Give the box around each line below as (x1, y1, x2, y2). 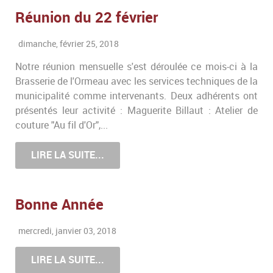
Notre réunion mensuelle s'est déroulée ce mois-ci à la (15, 61, 258, 73)
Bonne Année (15, 195, 104, 213)
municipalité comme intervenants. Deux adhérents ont (15, 90, 258, 102)
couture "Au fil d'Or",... (15, 119, 108, 132)
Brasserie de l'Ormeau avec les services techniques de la (15, 76, 258, 88)
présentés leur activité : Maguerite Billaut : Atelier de (15, 105, 258, 117)
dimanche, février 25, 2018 (18, 38, 119, 50)
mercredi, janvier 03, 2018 (18, 225, 116, 236)
